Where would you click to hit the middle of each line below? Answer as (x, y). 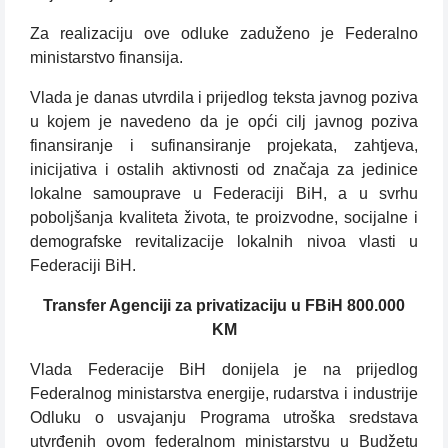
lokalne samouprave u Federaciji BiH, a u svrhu (224, 194)
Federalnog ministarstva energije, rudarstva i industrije (224, 394)
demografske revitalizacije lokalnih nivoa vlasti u (224, 242)
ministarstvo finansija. (106, 58)
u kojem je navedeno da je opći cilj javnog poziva (224, 122)
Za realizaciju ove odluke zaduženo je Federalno (224, 34)
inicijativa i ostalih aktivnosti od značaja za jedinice (224, 170)
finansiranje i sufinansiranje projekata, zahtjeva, (224, 146)
